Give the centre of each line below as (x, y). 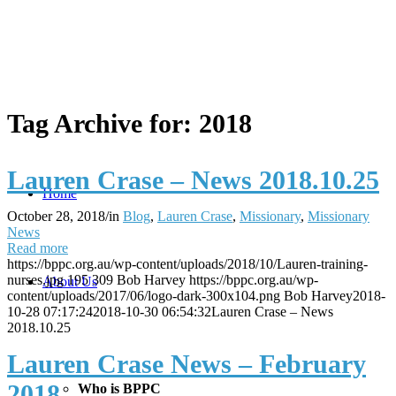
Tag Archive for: (103, 123)
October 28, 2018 (56, 216)
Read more (38, 248)
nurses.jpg (35, 280)
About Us (70, 282)
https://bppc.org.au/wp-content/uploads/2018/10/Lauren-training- (187, 264)
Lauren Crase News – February (187, 364)
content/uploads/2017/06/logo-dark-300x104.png (144, 296)
